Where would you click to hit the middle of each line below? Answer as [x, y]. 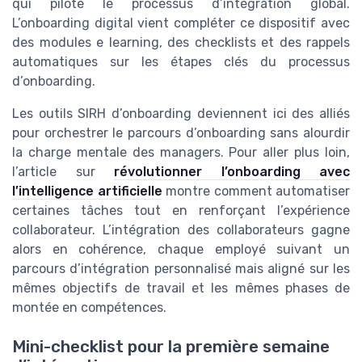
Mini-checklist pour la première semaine [171, 347]
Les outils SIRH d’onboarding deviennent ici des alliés [181, 113]
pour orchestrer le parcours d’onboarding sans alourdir [181, 133]
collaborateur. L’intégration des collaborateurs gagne [181, 229]
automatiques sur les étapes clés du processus [181, 61]
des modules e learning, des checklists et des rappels [181, 42]
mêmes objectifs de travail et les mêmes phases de [181, 288]
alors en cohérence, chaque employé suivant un [181, 249]
